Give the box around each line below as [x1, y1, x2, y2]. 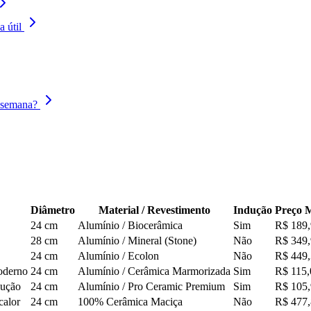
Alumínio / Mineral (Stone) [78, 235, 196, 247]
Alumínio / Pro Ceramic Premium [78, 280, 225, 293]
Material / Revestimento [98, 204, 210, 217]
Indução [233, 204, 272, 217]
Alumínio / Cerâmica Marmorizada [78, 265, 230, 278]
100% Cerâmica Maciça [78, 296, 183, 308]
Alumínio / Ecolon [78, 250, 159, 262]
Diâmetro [31, 204, 75, 217]
